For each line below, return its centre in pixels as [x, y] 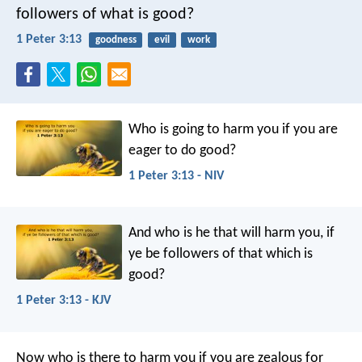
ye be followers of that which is [221, 255]
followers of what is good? [105, 14]
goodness [116, 40]
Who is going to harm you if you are [234, 129]
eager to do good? [183, 150]
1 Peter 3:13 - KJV [63, 301]
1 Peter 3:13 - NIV [177, 176]
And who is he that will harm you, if [232, 234]
